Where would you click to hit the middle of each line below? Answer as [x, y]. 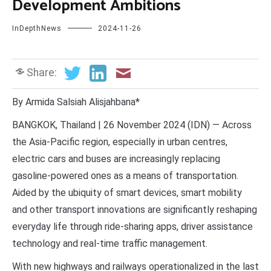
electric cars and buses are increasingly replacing [116, 158]
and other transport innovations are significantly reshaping [135, 209]
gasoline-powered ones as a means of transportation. [125, 175]
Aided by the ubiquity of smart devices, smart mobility [127, 192]
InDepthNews [37, 29]
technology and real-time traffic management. [110, 243]
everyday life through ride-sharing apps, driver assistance [132, 226]
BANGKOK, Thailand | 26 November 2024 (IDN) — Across [132, 125]
